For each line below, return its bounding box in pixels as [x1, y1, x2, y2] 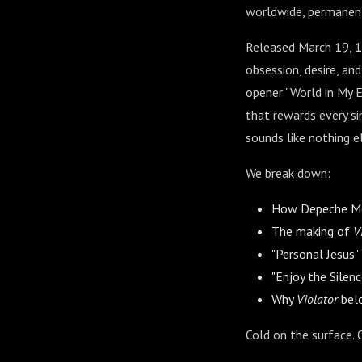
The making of [271, 223, 353, 239]
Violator [297, 291, 338, 307]
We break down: [246, 165, 330, 181]
